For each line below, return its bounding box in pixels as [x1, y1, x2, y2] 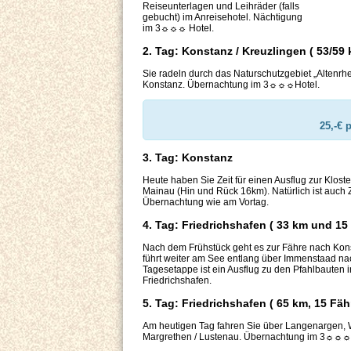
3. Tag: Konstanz [143, 151, 233, 165]
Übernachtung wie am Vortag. [143, 197, 269, 208]
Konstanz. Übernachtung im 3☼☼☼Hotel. [143, 79, 320, 91]
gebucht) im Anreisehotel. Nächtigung [143, 12, 302, 24]
